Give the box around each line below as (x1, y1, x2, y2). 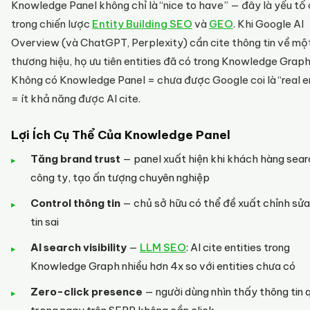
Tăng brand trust (30, 152, 120, 165)
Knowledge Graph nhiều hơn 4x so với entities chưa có (30, 259, 295, 273)
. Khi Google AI (233, 17, 304, 30)
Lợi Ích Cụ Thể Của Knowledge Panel (11, 127, 230, 143)
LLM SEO (140, 241, 186, 254)
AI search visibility (30, 241, 127, 254)
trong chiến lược (11, 17, 92, 30)
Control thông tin (30, 197, 120, 210)
